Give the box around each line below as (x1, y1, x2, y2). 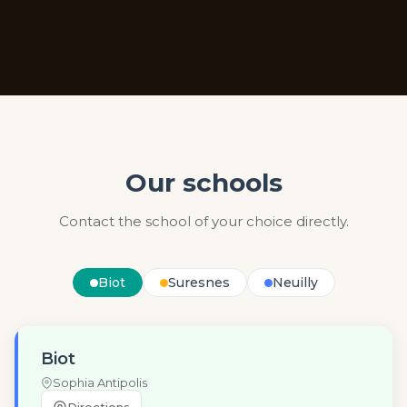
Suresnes (167, 274, 230, 291)
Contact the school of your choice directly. (58, 213, 349, 230)
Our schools (124, 167, 283, 198)
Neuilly (272, 274, 318, 291)
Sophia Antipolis (53, 375, 147, 390)
